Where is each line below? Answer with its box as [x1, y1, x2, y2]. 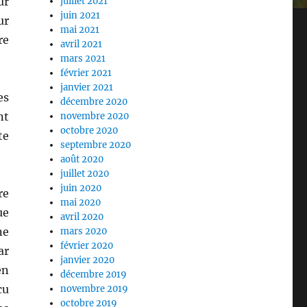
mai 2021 [60, 24, 100, 36]
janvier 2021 [60, 82, 114, 94]
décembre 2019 [60, 269, 127, 281]
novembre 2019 [60, 283, 129, 295]
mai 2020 [60, 197, 101, 209]
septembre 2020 [60, 139, 132, 151]
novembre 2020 [60, 110, 130, 123]
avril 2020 [60, 211, 104, 223]
